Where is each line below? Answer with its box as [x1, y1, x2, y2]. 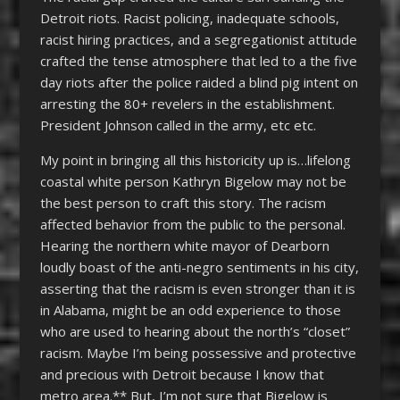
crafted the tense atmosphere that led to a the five [39, 51, 357, 70]
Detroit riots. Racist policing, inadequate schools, [39, 8, 339, 27]
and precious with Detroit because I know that [39, 364, 324, 383]
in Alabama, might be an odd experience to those [39, 300, 341, 319]
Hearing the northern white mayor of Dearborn [39, 236, 329, 254]
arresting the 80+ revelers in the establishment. [39, 94, 335, 112]
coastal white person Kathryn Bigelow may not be [39, 171, 346, 190]
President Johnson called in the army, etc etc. [39, 115, 316, 134]
